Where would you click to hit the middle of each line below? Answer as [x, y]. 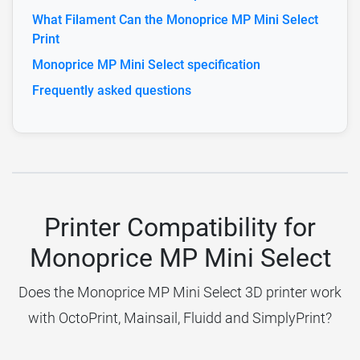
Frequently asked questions [112, 90]
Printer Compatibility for [180, 227]
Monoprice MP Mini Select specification [146, 64]
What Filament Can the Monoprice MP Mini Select [175, 19]
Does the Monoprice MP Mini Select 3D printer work [180, 292]
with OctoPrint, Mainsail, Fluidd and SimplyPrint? [180, 317]
